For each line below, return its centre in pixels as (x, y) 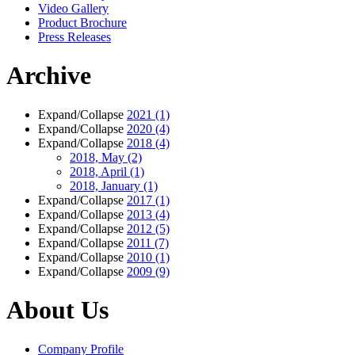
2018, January (107, 185)
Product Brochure (82, 22)
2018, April (100, 171)
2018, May (99, 157)
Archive (49, 76)
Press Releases (74, 36)
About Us (57, 310)
